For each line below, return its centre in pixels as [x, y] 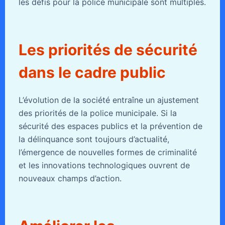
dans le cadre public [92, 72]
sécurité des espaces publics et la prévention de [110, 126]
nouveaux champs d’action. [70, 178]
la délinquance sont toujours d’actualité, [94, 139]
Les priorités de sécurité [108, 49]
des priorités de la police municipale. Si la [97, 113]
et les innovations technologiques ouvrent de [104, 165]
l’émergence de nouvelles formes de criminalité [107, 152]
